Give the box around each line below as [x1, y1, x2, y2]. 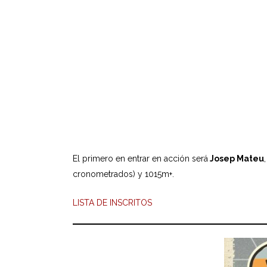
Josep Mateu [208, 154, 264, 163]
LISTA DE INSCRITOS [73, 198, 152, 207]
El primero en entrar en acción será [73, 154, 208, 163]
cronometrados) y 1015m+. [73, 169, 174, 179]
